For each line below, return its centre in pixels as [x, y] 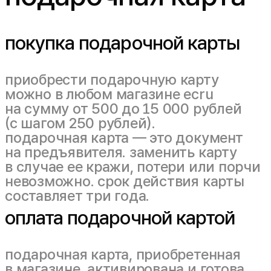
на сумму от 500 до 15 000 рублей [123, 109]
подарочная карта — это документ [124, 138]
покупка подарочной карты [122, 43]
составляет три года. [77, 196]
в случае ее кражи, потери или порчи [133, 167]
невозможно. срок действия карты [125, 181]
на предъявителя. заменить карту [121, 152]
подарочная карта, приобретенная [123, 254]
